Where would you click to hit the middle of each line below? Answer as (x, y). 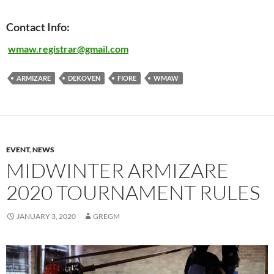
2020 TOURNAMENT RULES (133, 193)
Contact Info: (38, 27)
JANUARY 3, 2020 (46, 217)
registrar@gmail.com (83, 49)
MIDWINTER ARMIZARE (117, 171)
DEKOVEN (84, 78)
